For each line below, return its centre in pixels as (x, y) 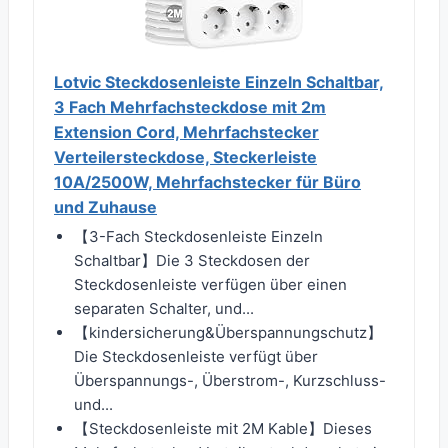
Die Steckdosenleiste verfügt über (196, 357)
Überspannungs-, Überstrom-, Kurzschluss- (230, 381)
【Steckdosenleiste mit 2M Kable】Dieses (223, 429)
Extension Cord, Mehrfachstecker (186, 132)
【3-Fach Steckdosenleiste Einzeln (198, 237)
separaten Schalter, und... (164, 309)
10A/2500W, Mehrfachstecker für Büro (207, 182)
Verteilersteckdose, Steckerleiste (185, 157)
